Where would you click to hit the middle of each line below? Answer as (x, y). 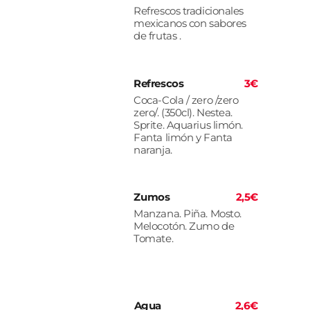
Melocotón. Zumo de (184, 226)
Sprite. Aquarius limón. (188, 125)
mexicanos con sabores (190, 24)
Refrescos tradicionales (189, 11)
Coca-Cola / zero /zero (186, 100)
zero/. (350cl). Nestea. (183, 112)
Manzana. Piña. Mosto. (188, 214)
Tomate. (154, 239)
